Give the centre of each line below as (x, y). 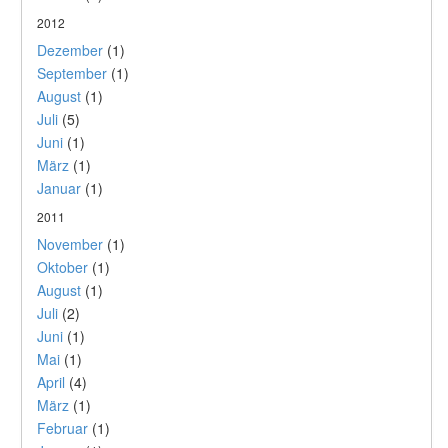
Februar (62, 428)
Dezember (70, 50)
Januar (59, 188)
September (72, 73)
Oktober (62, 267)
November (70, 244)
